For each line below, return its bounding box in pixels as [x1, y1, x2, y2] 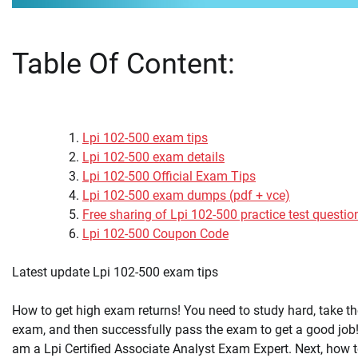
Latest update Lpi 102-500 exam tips [12, 265, 218, 280]
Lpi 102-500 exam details [82, 149, 225, 165]
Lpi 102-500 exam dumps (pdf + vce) [82, 188, 290, 204]
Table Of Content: [12, 47, 235, 82]
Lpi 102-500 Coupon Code [82, 226, 229, 242]
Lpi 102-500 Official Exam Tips [82, 169, 256, 185]
